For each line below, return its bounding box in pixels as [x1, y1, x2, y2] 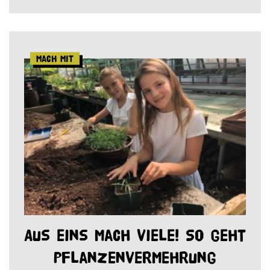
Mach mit [36, 53, 74, 64]
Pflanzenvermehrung [54, 248, 216, 266]
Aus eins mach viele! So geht [24, 226, 246, 244]
